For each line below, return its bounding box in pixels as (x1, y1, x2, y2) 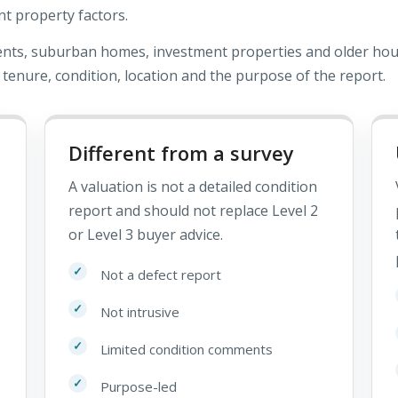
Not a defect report (100, 265, 221, 283)
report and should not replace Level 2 (68, 200, 318, 220)
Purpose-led (100, 377, 177, 395)
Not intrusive (100, 302, 179, 321)
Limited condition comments (100, 339, 273, 358)
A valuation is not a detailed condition (68, 176, 317, 196)
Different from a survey (68, 139, 294, 166)
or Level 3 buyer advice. (68, 224, 223, 244)
